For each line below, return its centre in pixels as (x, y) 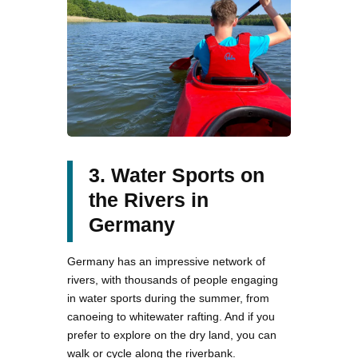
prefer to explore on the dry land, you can (172, 334)
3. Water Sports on (177, 175)
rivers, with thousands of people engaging (173, 279)
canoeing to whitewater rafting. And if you (171, 316)
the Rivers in (149, 199)
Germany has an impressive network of (166, 261)
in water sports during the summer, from (168, 298)
